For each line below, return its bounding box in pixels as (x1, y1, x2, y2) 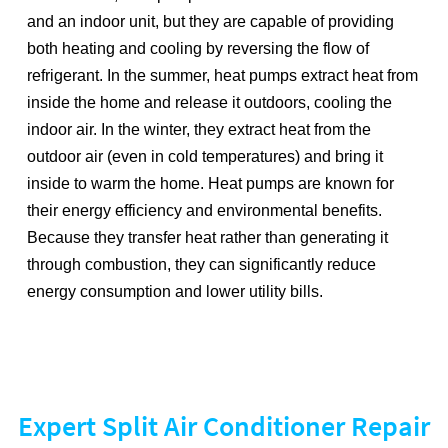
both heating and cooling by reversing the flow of (27, 39, 370, 57)
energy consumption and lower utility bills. (27, 282, 324, 300)
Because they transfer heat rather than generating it (27, 228, 389, 246)
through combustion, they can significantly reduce (27, 255, 377, 273)
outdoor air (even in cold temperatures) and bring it (27, 147, 384, 165)
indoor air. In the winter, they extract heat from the (27, 120, 372, 138)
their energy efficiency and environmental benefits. (27, 201, 383, 219)
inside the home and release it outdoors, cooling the (27, 93, 393, 111)
